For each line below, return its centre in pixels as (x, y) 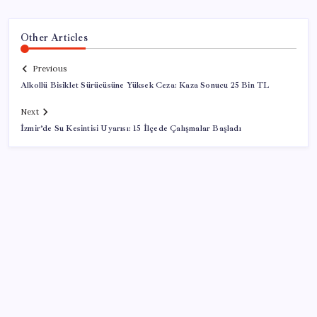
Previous (50, 69)
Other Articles (54, 37)
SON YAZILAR (59, 286)
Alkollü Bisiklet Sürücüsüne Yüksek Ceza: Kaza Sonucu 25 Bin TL (145, 86)
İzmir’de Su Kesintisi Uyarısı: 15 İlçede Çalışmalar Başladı (131, 129)
